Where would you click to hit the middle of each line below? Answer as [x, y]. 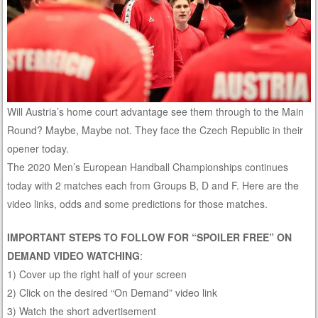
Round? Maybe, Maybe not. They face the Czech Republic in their [155, 130]
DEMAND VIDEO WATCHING [74, 256]
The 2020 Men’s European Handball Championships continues [148, 167]
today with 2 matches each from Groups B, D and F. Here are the [153, 186]
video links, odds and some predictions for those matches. [138, 204]
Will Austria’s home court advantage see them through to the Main [156, 112]
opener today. [38, 149]
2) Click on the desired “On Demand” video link [113, 293]
